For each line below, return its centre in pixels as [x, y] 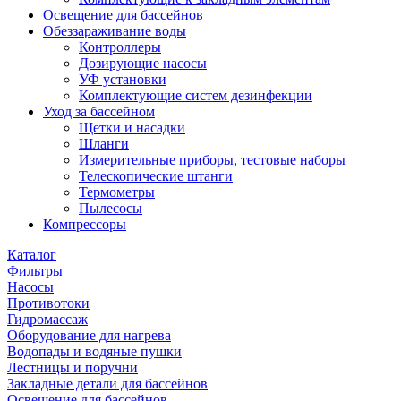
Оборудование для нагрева [89, 335]
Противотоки [48, 303]
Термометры [117, 192]
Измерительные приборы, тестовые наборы [212, 159]
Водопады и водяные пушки [94, 351]
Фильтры [35, 270]
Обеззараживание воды [115, 30]
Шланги [104, 143]
